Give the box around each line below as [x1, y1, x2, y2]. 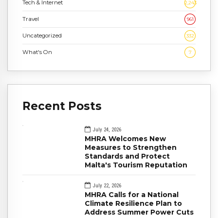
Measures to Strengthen [85, 143, 177, 152]
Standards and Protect [85, 152, 170, 161]
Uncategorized [22, 32, 62, 39]
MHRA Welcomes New [85, 134, 166, 144]
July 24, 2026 [93, 127, 121, 133]
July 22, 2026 [93, 182, 121, 189]
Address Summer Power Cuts [85, 207, 194, 217]
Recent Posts [22, 99, 102, 113]
